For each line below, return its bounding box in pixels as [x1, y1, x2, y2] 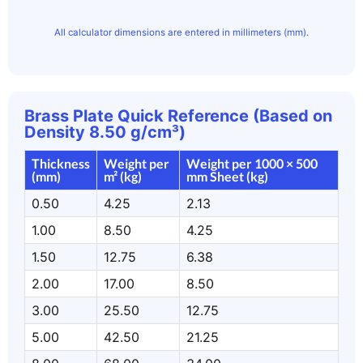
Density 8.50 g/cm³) [24, 122, 186, 142]
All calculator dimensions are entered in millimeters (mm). [53, 26, 310, 38]
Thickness [32, 156, 90, 171]
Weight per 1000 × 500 [186, 156, 318, 171]
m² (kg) [104, 169, 142, 184]
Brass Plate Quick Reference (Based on [24, 106, 332, 126]
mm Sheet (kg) [186, 169, 268, 184]
